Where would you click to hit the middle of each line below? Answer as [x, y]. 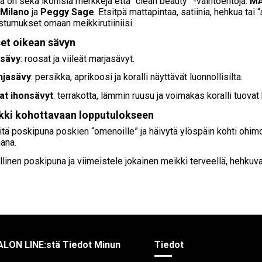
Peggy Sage [67, 12]
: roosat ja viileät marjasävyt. [77, 58]
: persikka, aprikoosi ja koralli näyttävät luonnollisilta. [137, 77]
